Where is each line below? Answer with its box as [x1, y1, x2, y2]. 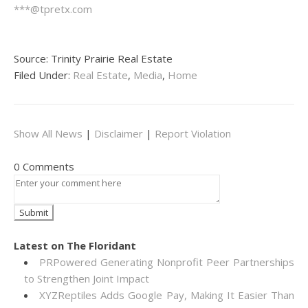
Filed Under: [14, 68, 73, 82]
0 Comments [14, 159, 74, 173]
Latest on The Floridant [14, 239, 136, 252]
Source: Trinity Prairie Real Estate [14, 52, 173, 65]
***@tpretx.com [14, 2, 92, 16]
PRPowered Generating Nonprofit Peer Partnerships [39, 255, 294, 269]
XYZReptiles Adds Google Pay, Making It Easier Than [39, 288, 294, 302]
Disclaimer [94, 126, 143, 140]
